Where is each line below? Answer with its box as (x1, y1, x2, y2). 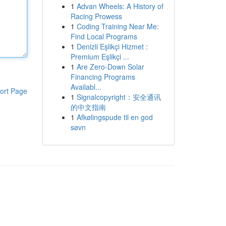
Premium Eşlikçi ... (70, 51, 129, 62)
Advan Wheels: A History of (76, 1, 163, 11)
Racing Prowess (70, 11, 122, 21)
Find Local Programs (70, 31, 137, 41)
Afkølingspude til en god (76, 112, 153, 122)
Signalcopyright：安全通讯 (76, 92, 161, 102)
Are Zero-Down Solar (76, 62, 144, 72)
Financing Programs (70, 72, 135, 82)
